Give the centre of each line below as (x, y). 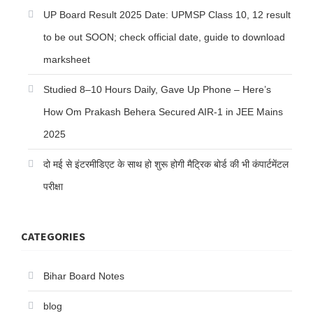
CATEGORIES (53, 236)
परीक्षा (53, 187)
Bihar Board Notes (84, 276)
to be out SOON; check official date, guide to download (164, 37)
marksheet (67, 60)
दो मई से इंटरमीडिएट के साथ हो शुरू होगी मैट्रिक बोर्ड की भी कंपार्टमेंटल (166, 165)
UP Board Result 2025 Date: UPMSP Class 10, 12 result (167, 15)
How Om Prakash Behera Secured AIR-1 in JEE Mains (163, 112)
